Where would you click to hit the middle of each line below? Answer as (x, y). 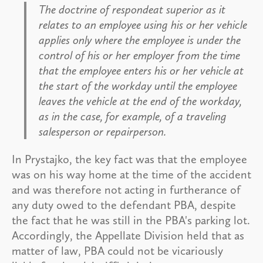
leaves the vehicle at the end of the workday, (140, 101)
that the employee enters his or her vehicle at (141, 70)
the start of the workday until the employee (138, 85)
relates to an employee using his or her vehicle (143, 24)
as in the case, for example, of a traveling (133, 116)
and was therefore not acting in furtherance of (126, 189)
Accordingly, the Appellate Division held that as (128, 235)
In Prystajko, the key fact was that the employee (129, 159)
